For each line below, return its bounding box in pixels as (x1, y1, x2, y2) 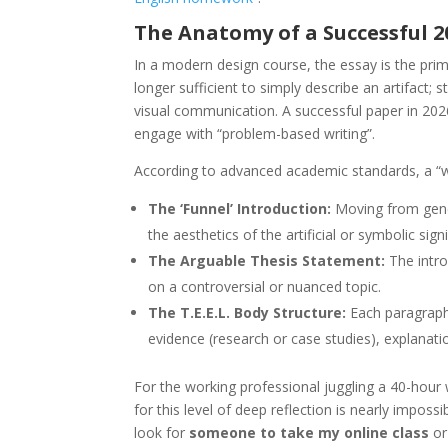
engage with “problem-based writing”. (134, 123, 376, 143)
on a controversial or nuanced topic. (148, 276, 382, 296)
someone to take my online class (189, 422, 430, 442)
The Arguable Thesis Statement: (148, 250, 386, 270)
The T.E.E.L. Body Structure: (148, 302, 347, 322)
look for (134, 422, 190, 442)
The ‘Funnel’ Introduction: (148, 198, 332, 218)
